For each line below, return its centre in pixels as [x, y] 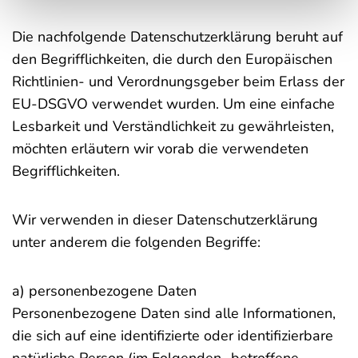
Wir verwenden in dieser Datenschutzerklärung [165, 220]
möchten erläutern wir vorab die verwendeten [160, 149]
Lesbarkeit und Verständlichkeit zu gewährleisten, [173, 126]
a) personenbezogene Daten [104, 291]
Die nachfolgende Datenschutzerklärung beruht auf [177, 37]
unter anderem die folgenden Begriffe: [136, 242]
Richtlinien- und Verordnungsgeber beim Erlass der [178, 82]
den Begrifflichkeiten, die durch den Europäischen [172, 59]
